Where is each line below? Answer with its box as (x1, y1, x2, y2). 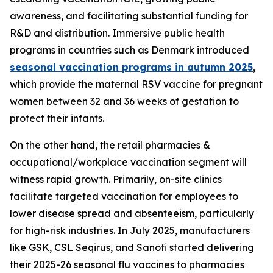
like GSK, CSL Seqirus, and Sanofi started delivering (10, 241, 254, 253)
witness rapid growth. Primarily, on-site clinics (10, 172, 222, 185)
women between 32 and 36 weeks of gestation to (10, 94, 239, 107)
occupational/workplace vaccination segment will (10, 155, 247, 168)
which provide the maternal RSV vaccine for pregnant (10, 77, 263, 90)
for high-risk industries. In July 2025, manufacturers (10, 224, 250, 236)
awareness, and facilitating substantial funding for (10, 9, 248, 22)
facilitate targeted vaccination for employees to (10, 190, 238, 202)
